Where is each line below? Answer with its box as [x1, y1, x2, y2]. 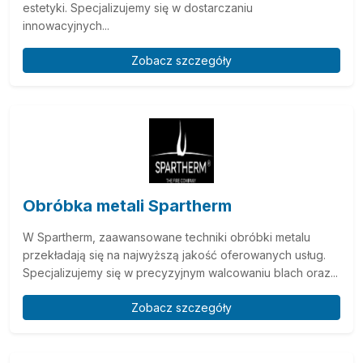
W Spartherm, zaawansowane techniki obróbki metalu [23, 230, 310, 244]
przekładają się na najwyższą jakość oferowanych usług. [23, 248, 326, 262]
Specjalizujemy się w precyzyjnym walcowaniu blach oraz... [23, 266, 338, 280]
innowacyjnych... [23, 19, 109, 32]
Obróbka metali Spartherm [23, 196, 232, 216]
